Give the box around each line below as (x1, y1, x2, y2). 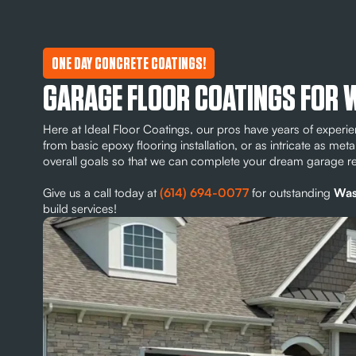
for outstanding (248, 185, 334, 201)
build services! (42, 201, 117, 217)
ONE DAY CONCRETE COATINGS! (51, 56, 206, 73)
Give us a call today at (42, 185, 160, 201)
